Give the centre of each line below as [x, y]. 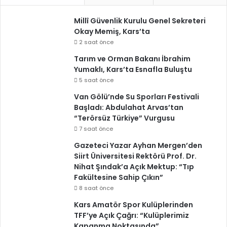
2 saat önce [96, 42]
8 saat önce [96, 188]
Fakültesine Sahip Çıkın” [119, 177]
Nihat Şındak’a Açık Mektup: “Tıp [134, 167]
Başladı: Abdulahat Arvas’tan [129, 107]
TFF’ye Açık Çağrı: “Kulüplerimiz [131, 215]
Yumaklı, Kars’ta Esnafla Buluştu [133, 69]
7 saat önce [96, 129]
